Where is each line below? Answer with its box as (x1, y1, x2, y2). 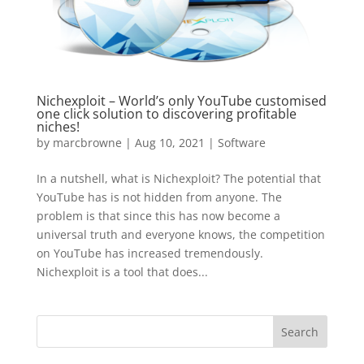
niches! (36, 117, 80, 136)
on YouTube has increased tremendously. (36, 245, 263, 261)
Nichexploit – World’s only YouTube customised (36, 91, 327, 110)
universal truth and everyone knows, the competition (36, 226, 325, 242)
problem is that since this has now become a (36, 207, 280, 223)
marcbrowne (52, 134, 122, 150)
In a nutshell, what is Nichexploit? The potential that (36, 170, 321, 186)
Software (217, 134, 266, 150)
